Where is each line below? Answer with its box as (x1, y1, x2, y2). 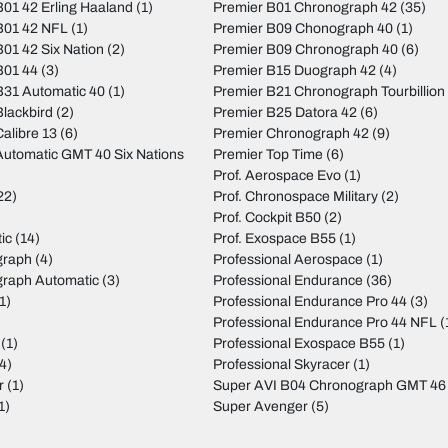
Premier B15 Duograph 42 (212, 63, 376, 79)
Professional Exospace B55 (212, 336, 385, 352)
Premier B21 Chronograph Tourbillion (212, 84, 445, 100)
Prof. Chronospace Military (212, 189, 378, 205)
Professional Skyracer (212, 357, 350, 373)
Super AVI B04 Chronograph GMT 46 (212, 378, 446, 394)
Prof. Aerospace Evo (212, 168, 341, 184)
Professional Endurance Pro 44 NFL (212, 315, 437, 331)
